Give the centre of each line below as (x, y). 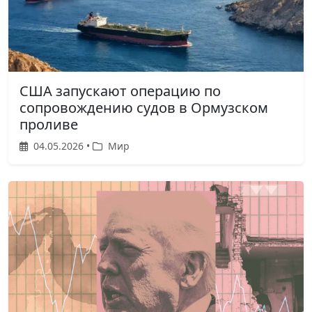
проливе (49, 124)
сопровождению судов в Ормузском (144, 107)
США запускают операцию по (120, 91)
